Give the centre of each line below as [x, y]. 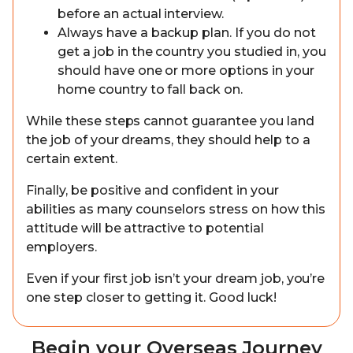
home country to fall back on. [150, 89]
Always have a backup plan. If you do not [187, 33]
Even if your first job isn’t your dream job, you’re [176, 279]
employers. [61, 247]
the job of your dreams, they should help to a [168, 140]
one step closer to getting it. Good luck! [151, 297]
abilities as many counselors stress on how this [176, 209]
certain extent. [72, 159]
